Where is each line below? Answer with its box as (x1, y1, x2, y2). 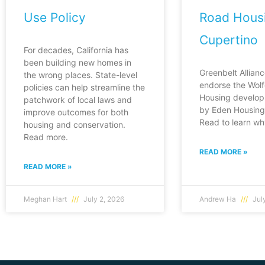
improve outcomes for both (24, 107, 128, 118)
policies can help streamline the (24, 82, 145, 93)
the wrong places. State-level (24, 70, 137, 80)
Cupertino (199, 33, 258, 48)
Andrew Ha (199, 195, 238, 204)
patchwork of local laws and (24, 95, 132, 105)
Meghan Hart (24, 195, 69, 204)
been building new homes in (24, 57, 131, 68)
